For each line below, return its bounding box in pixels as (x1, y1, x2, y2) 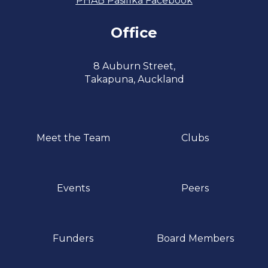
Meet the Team (36, 132, 110, 144)
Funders (53, 233, 93, 244)
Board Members (156, 233, 234, 244)
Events (56, 182, 90, 194)
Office (111, 24, 157, 41)
